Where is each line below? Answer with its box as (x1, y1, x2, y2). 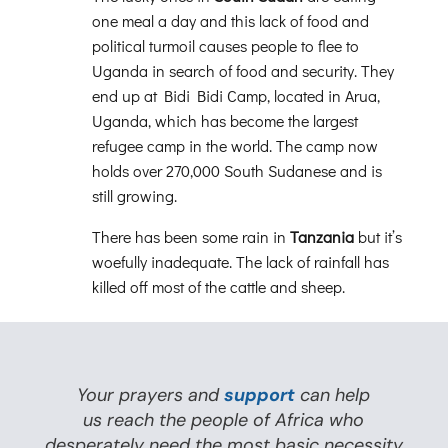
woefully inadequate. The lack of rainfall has (91, 250, 389, 272)
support (224, 382, 296, 407)
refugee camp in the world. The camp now (91, 134, 378, 156)
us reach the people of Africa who (83, 407, 365, 432)
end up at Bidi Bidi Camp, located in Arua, (91, 84, 380, 106)
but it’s (357, 225, 402, 247)
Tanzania (289, 225, 354, 247)
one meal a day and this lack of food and (91, 9, 369, 31)
